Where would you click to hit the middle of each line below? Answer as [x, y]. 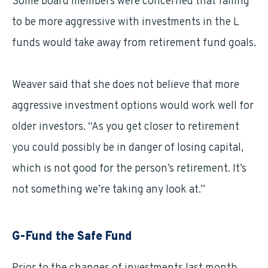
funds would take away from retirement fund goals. [134, 43]
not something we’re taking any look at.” [109, 190]
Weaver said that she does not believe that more [126, 85]
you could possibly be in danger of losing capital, [128, 148]
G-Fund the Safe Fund [72, 237]
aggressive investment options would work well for [133, 106]
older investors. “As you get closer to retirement [126, 127]
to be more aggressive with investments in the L [126, 22]
